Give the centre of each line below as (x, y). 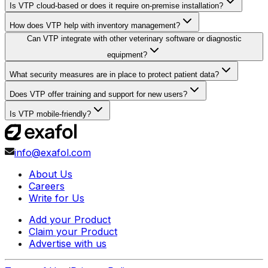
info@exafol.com (53, 153)
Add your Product (70, 220)
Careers (47, 186)
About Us (51, 174)
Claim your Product (73, 232)
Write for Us (57, 198)
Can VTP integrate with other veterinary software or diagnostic (134, 39)
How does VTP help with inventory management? (95, 26)
